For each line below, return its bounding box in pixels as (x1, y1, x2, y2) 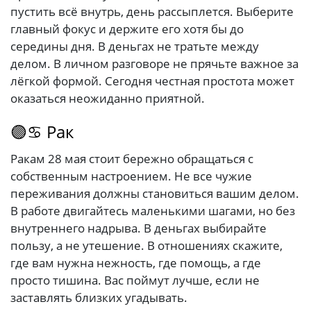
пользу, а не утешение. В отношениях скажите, (10, 237, 283, 254)
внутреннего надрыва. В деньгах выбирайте (10, 220, 267, 237)
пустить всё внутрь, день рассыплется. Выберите (10, 3, 294, 20)
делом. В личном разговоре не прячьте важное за (10, 56, 299, 72)
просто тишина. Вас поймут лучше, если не (10, 272, 260, 289)
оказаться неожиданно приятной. (10, 90, 205, 107)
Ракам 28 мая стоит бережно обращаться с (10, 151, 253, 167)
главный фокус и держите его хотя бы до (10, 21, 244, 37)
